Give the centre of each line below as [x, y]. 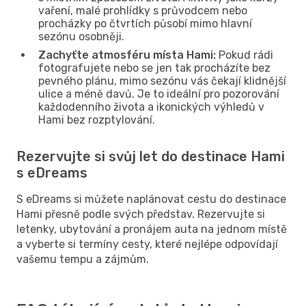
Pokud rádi [245, 55]
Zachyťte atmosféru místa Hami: [127, 55]
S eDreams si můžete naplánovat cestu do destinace [151, 199]
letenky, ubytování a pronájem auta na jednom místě [152, 229]
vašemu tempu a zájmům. [83, 259]
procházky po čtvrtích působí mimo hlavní [145, 23]
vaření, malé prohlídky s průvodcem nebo [143, 10]
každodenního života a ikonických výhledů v [151, 107]
